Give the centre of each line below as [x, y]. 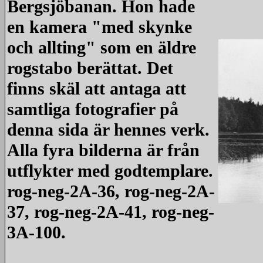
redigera [232, 216]
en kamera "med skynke [100, 27]
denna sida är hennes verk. [108, 130]
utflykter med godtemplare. [110, 171]
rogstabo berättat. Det [90, 68]
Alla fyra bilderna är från [103, 150]
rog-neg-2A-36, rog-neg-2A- [111, 191]
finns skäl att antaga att [97, 89]
